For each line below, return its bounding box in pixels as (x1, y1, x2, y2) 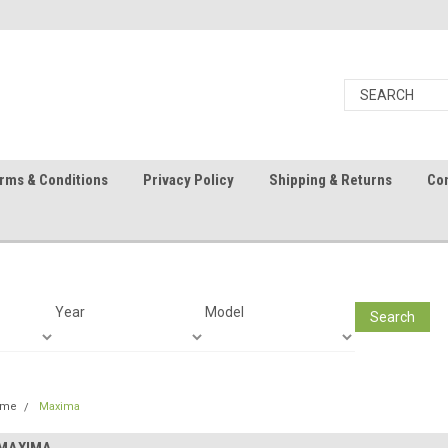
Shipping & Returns (269, 171, 392, 189)
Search (369, 308, 415, 325)
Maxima (39, 400, 80, 413)
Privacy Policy (143, 171, 234, 189)
